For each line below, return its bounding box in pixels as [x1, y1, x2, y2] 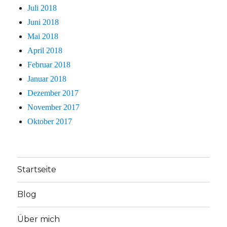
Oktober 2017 [27, 117, 72, 126]
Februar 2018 [27, 60, 71, 69]
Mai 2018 [27, 31, 59, 41]
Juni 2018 [27, 17, 59, 26]
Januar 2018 [27, 74, 67, 83]
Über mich [17, 214, 60, 224]
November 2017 [27, 102, 80, 111]
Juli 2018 [27, 3, 57, 12]
